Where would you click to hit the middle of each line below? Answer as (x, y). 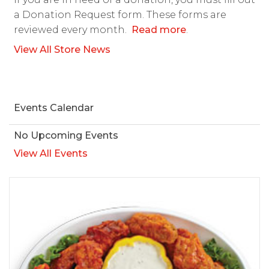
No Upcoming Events (66, 136)
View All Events (51, 154)
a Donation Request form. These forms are (120, 15)
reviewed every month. (73, 30)
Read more (159, 30)
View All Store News (62, 50)
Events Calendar (54, 108)
